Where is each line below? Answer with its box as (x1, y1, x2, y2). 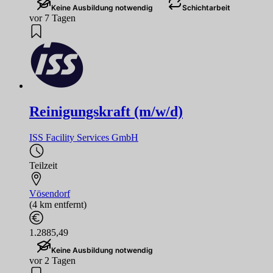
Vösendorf (29, 188, 70, 199)
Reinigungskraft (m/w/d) (29, 104, 183, 120)
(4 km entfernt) (29, 199, 87, 210)
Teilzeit (29, 160, 57, 171)
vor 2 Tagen (29, 255, 76, 266)
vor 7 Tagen (29, 13, 76, 24)
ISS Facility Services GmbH (29, 132, 138, 143)
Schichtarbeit (182, 3, 230, 13)
